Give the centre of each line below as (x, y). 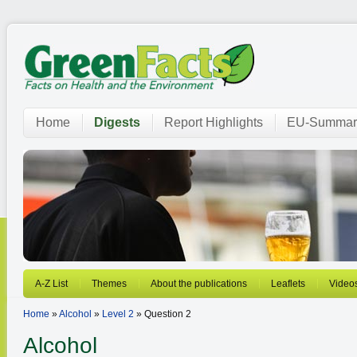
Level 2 (118, 314)
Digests (117, 122)
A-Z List (51, 284)
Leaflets (288, 284)
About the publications (199, 284)
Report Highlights (214, 122)
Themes (109, 284)
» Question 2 (163, 314)
